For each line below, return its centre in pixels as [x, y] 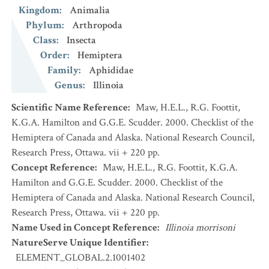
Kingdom [39, 10]
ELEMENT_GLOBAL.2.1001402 [80, 258]
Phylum [44, 25]
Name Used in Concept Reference [84, 228]
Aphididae [111, 70]
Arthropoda [97, 25]
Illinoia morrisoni [200, 228]
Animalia [90, 10]
